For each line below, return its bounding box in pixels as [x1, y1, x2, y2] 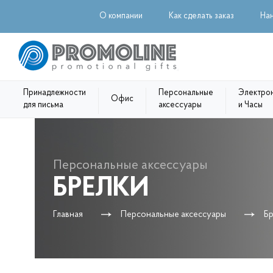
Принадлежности [23, 88, 86, 97]
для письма [23, 101, 63, 110]
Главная [53, 210, 83, 219]
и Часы [238, 101, 263, 110]
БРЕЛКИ [53, 175, 149, 202]
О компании [99, 12, 143, 21]
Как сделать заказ [169, 12, 235, 21]
